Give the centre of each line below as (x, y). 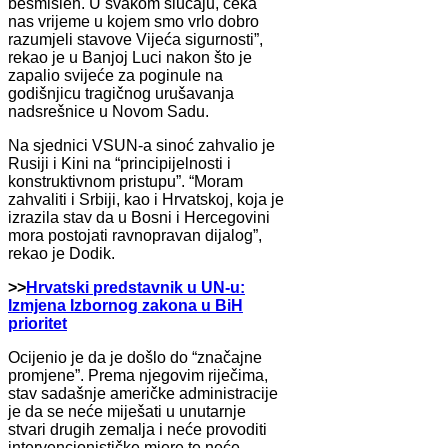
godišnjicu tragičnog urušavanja (121, 93)
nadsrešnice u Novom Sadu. (108, 111)
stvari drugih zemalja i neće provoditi (137, 429)
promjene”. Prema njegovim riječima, (138, 375)
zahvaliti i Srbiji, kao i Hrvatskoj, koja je (146, 199)
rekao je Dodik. (61, 253)
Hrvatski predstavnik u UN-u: (135, 287)
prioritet (37, 323)
